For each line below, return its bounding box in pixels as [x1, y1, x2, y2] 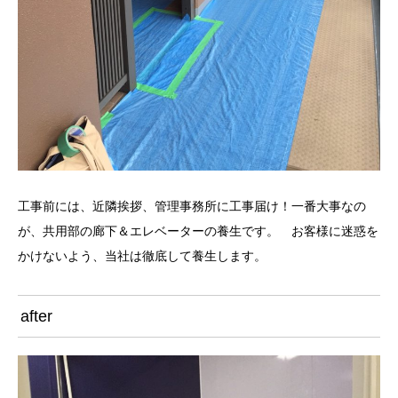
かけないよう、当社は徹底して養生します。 [18, 248, 267, 263]
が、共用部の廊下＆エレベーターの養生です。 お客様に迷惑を [18, 223, 378, 238]
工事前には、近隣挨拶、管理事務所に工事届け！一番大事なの [18, 198, 366, 213]
